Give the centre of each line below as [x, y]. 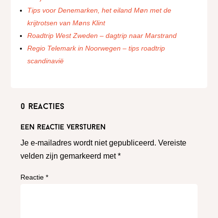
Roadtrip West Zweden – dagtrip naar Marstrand [102, 36]
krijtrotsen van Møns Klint [66, 23]
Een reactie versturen [63, 128]
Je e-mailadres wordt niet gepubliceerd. [89, 143]
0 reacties [43, 107]
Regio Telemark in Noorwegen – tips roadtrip [96, 48]
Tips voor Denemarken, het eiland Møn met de [100, 10]
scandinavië [46, 61]
